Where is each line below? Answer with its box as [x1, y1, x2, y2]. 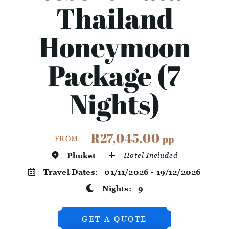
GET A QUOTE [82, 214, 147, 224]
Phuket [66, 151, 96, 161]
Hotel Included [124, 151, 178, 160]
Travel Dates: [43, 167, 105, 177]
